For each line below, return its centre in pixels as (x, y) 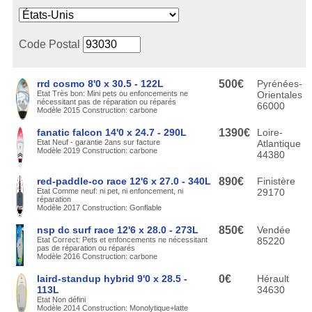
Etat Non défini (61, 299)
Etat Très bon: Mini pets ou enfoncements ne (112, 93)
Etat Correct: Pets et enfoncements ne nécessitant (122, 239)
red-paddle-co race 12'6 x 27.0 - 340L (124, 181)
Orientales (279, 94)
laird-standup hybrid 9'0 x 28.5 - (112, 278)
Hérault (273, 278)
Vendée (273, 229)
